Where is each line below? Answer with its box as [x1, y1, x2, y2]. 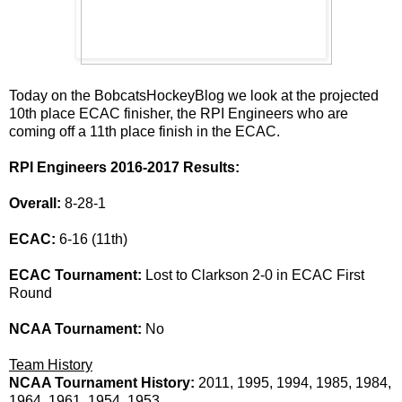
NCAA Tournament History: [9, 374, 198, 390]
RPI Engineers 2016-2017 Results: [9, 159, 240, 175]
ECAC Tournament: [9, 267, 142, 283]
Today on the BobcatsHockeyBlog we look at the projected [9, 87, 379, 103]
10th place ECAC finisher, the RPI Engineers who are [9, 105, 348, 121]
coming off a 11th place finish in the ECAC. [9, 123, 280, 139]
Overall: [9, 195, 65, 211]
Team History [9, 356, 92, 372]
